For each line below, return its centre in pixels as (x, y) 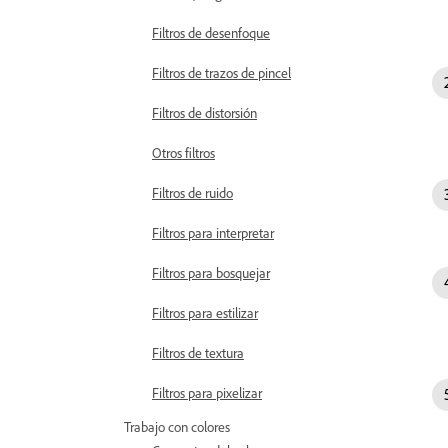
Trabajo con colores (177, 426)
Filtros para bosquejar (211, 272)
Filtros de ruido (192, 192)
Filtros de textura (198, 352)
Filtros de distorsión (204, 112)
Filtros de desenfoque (211, 32)
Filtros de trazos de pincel (221, 72)
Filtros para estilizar (205, 312)
